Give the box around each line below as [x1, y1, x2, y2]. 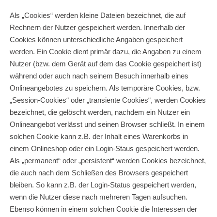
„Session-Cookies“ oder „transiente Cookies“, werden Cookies [10, 95, 206, 104]
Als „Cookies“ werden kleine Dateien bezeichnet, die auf [10, 11, 186, 19]
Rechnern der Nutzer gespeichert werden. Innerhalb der [10, 23, 185, 31]
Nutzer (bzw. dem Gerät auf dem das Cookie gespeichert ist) [10, 59, 201, 68]
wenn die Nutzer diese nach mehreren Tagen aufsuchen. [10, 192, 187, 201]
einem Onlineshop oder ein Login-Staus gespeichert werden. [10, 144, 200, 153]
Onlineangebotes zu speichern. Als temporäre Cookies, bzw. [10, 83, 200, 92]
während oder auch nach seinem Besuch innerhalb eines [10, 71, 188, 80]
